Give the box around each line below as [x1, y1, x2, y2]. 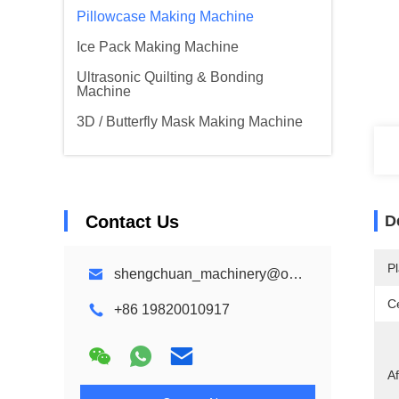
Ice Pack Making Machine [77, 39, 239, 54]
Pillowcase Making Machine [77, 9, 254, 24]
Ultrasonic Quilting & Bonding [77, 69, 264, 85]
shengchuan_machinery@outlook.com [289, 266, 303, 281]
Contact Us [85, 212, 179, 232]
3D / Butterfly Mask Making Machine [77, 114, 303, 129]
